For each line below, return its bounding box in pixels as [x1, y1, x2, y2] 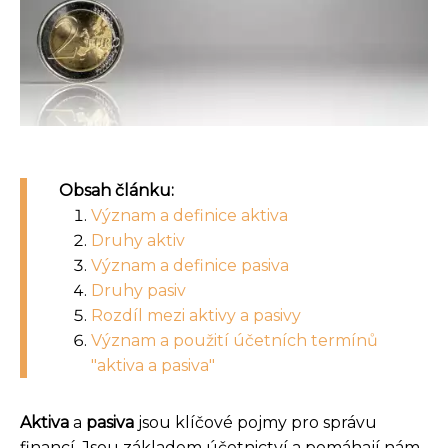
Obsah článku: [59, 180, 174, 200]
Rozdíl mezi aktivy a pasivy [91, 305, 301, 325]
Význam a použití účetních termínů [91, 330, 378, 350]
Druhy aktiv [91, 230, 185, 250]
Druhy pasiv [91, 280, 186, 300]
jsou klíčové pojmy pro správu [134, 412, 377, 432]
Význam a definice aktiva [91, 205, 288, 225]
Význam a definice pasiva [91, 255, 289, 275]
